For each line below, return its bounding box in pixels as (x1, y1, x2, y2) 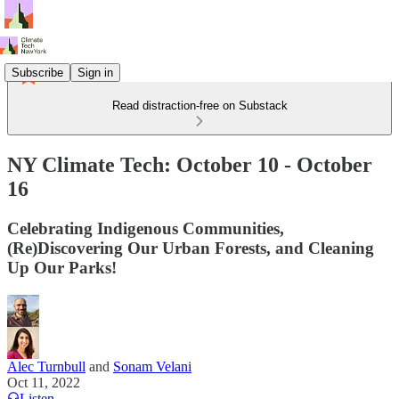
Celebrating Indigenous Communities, (7, 218, 284, 238)
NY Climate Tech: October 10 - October (7, 152, 372, 176)
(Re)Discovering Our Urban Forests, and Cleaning (7, 238, 374, 257)
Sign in (77, 65, 113, 79)
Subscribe (12, 65, 63, 79)
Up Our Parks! (7, 257, 117, 277)
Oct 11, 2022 (7, 374, 80, 390)
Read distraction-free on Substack (111, 99, 288, 112)
